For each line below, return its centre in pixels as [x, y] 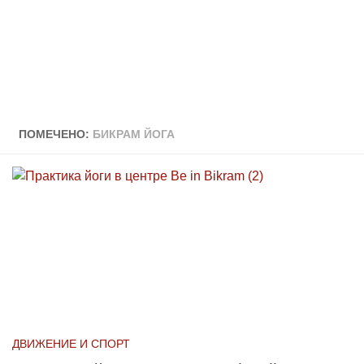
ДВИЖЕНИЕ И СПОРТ [71, 344]
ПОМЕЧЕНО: [56, 134]
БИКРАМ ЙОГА [134, 134]
